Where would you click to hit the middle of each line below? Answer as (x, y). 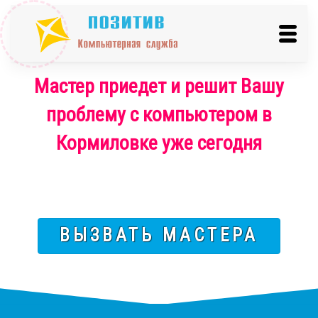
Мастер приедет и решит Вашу (159, 86)
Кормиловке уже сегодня (159, 143)
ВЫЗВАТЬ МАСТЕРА (159, 235)
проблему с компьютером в (159, 115)
